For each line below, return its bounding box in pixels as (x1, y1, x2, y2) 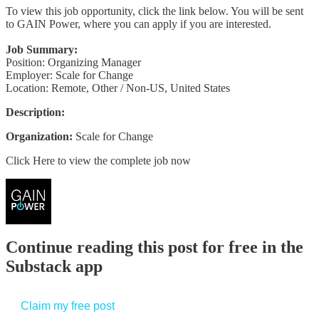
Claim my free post (21, 300, 115, 313)
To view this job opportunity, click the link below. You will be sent (6, 4, 303, 17)
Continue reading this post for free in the (6, 238, 303, 257)
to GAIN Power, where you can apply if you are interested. (6, 17, 271, 30)
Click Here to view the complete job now (6, 154, 191, 167)
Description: (6, 105, 65, 118)
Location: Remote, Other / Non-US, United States (6, 81, 230, 94)
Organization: (6, 130, 75, 142)
